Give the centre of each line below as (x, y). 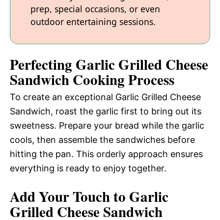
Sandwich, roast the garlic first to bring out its (106, 111)
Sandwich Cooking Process (92, 80)
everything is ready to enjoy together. (88, 168)
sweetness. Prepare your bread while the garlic (107, 126)
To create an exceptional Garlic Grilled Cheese (105, 97)
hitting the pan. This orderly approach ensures (106, 154)
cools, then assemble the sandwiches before (102, 140)
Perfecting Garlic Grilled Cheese (109, 65)
